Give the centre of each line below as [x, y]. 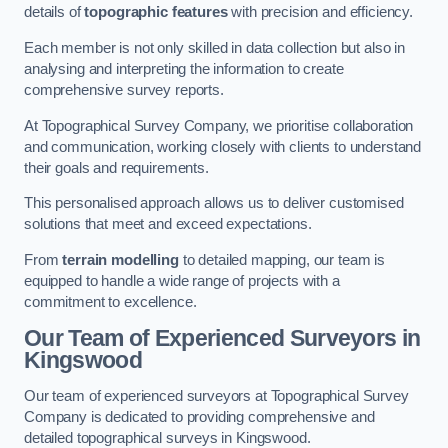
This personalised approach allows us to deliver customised [214, 203]
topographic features [156, 12]
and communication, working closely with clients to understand [223, 146]
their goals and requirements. [116, 167]
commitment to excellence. [110, 301]
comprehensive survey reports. [124, 89]
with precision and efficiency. [320, 12]
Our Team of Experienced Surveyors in [222, 338]
